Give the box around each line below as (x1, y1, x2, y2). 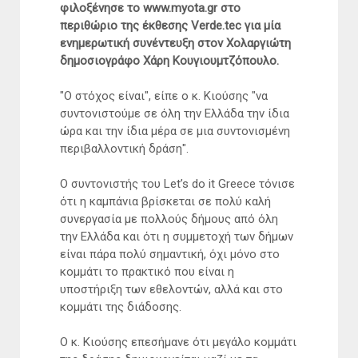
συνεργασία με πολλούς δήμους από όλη (60, 212, 278, 227)
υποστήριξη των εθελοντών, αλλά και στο (60, 282, 283, 297)
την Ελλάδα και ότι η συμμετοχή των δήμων (60, 229, 293, 245)
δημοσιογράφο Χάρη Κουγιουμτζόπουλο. (60, 54, 279, 69)
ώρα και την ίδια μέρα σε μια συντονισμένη (60, 124, 290, 139)
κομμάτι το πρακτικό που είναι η (60, 265, 234, 280)
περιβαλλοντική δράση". (60, 141, 189, 157)
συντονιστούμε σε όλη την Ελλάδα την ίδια (60, 106, 289, 121)
